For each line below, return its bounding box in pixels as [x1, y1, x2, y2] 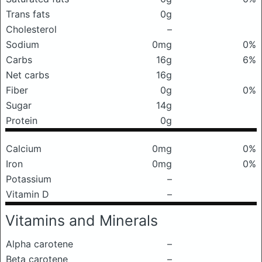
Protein [6, 115, 37, 126]
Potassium [6, 173, 51, 185]
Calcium [6, 143, 42, 154]
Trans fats [6, 8, 50, 20]
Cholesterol [6, 23, 57, 35]
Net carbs [6, 69, 49, 81]
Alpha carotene [6, 238, 73, 250]
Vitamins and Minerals [5, 212, 158, 229]
